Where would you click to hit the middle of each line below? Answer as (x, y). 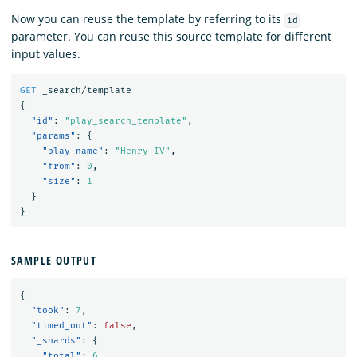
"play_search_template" (126, 121)
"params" (53, 136)
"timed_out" (61, 325)
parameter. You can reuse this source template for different (171, 36)
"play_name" (73, 151)
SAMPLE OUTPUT (54, 261)
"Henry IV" (142, 151)
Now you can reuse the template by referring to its (148, 18)
